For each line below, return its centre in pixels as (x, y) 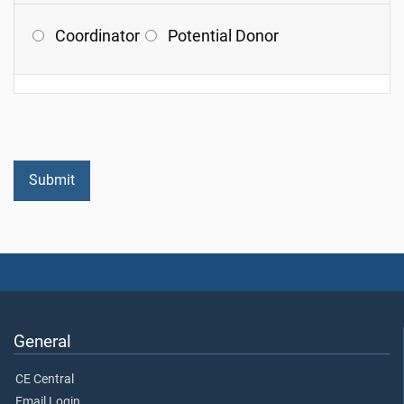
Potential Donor (221, 36)
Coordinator (96, 36)
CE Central (45, 379)
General (42, 341)
